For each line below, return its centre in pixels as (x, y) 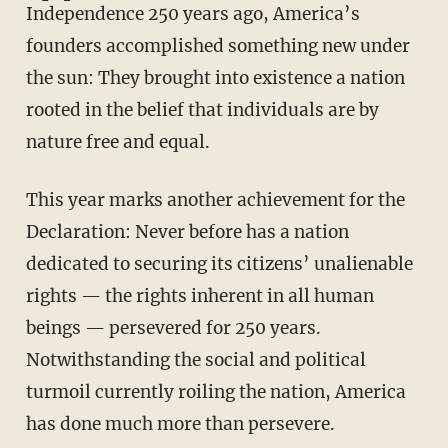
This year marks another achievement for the (31, 200)
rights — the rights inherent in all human (199, 296)
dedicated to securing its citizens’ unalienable (219, 264)
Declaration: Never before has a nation (187, 232)
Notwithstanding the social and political (195, 360)
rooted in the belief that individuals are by (202, 110)
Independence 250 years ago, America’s (192, 14)
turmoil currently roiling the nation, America (215, 392)
